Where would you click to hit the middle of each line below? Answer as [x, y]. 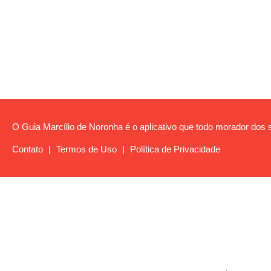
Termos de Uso [87, 149]
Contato [28, 149]
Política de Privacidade [175, 149]
